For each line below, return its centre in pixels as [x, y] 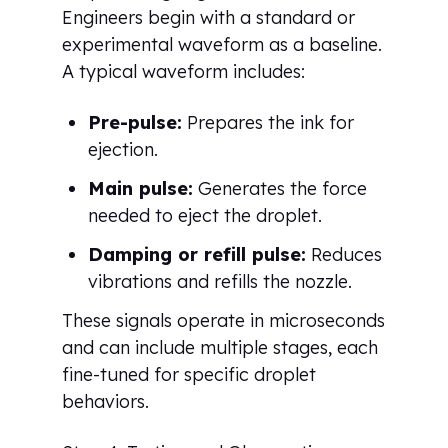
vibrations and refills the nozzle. [220, 281]
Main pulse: [141, 188]
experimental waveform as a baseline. [222, 44]
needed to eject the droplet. [205, 215]
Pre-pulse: [135, 122]
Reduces [344, 254]
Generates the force [280, 188]
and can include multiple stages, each [220, 347]
